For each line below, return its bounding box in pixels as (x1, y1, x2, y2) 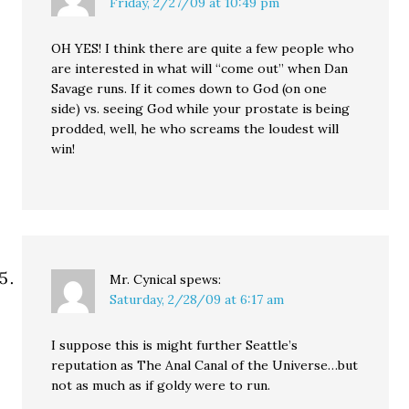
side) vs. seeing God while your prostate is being (51, 100, 351, 117)
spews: (180, 271, 222, 288)
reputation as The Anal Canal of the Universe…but (51, 357, 359, 373)
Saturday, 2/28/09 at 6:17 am (110, 291, 285, 308)
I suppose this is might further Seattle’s (51, 337, 299, 353)
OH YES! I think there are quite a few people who (51, 40, 355, 57)
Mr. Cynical (110, 271, 177, 288)
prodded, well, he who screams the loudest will (51, 121, 340, 137)
